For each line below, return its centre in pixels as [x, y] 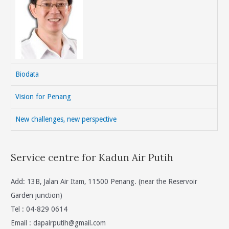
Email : [22, 223]
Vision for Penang [43, 97]
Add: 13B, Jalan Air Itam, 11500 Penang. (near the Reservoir [104, 181]
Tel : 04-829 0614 [39, 209]
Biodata [27, 74]
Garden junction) [37, 195]
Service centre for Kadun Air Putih [92, 158]
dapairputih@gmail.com [70, 223]
